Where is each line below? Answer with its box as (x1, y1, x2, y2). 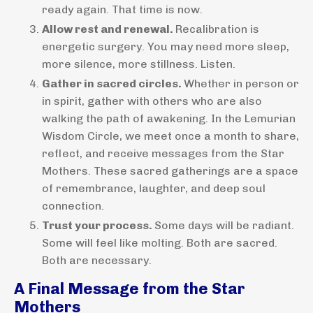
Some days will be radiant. (154, 219, 294, 233)
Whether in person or (184, 77, 299, 90)
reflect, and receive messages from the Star (42, 147, 284, 160)
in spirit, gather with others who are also (42, 94, 262, 108)
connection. (42, 199, 104, 212)
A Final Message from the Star (14, 279, 245, 299)
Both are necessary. (42, 254, 152, 268)
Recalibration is (175, 22, 259, 36)
